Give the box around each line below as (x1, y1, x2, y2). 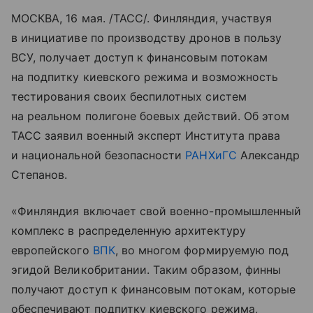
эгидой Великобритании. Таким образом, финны (11, 263, 282, 277)
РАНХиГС (185, 148, 237, 162)
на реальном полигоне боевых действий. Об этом (11, 109, 290, 123)
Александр (236, 148, 300, 162)
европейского (11, 243, 93, 257)
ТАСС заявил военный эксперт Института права (11, 129, 281, 143)
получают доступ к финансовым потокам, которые (11, 282, 296, 296)
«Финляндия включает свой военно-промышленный (11, 204, 302, 218)
